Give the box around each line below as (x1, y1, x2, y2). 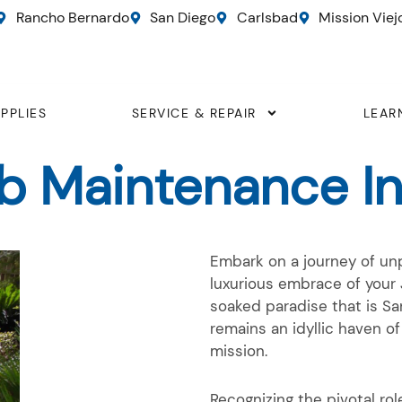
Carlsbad (236, 8, 298, 27)
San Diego (150, 8, 215, 27)
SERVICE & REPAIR (131, 104, 257, 121)
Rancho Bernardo (15, 8, 129, 27)
